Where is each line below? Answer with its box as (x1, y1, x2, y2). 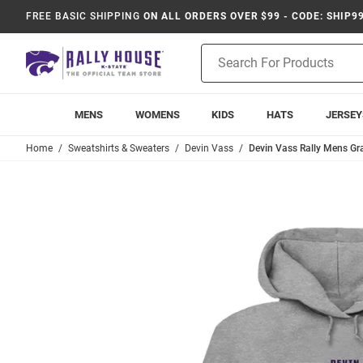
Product (201, 45, 241, 58)
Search (201, 62, 236, 75)
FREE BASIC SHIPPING (26, 11, 141, 22)
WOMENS (135, 109, 180, 121)
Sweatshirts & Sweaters (68, 143, 169, 154)
